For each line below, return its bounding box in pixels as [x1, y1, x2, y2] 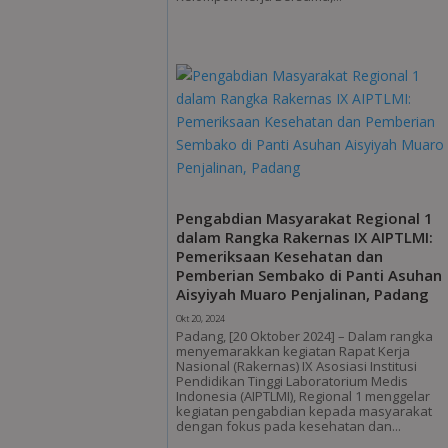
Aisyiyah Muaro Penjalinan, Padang [176, 283, 430, 304]
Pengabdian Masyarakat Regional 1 [176, 207, 434, 228]
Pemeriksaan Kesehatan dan [176, 245, 384, 266]
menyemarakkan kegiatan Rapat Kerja [176, 341, 411, 360]
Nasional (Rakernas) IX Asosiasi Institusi [176, 356, 418, 375]
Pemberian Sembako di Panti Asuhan [176, 264, 443, 285]
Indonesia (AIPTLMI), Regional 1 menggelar [176, 386, 431, 405]
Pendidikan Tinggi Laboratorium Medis [176, 371, 409, 390]
